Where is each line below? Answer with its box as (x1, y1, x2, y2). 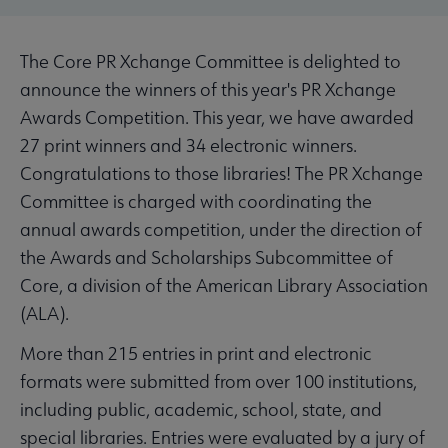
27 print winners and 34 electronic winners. (20, 134, 357, 158)
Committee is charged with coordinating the (20, 190, 372, 214)
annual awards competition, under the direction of (20, 218, 422, 242)
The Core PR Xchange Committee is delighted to (20, 50, 401, 74)
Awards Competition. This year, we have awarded (20, 106, 414, 130)
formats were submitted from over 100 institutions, (20, 370, 417, 394)
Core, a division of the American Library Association (20, 274, 428, 298)
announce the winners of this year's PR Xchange (20, 78, 396, 102)
